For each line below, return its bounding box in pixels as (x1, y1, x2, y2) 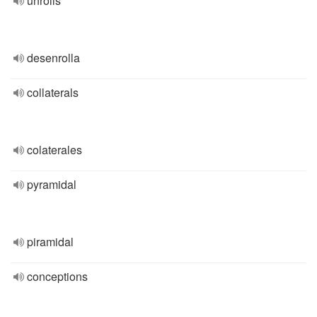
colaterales (27, 142, 82, 158)
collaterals (27, 84, 79, 100)
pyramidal (27, 176, 76, 192)
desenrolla (27, 50, 80, 66)
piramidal (27, 234, 74, 250)
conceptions (27, 268, 88, 284)
